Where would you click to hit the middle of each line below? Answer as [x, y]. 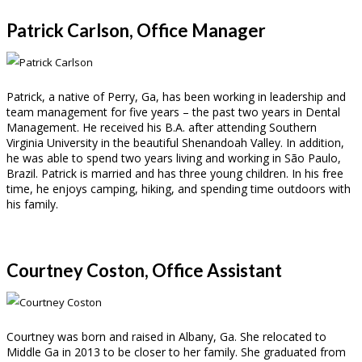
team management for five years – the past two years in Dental [173, 112]
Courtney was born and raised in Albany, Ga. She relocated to [166, 336]
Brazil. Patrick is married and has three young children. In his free [175, 173]
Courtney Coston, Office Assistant [144, 270]
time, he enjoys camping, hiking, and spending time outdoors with [179, 188]
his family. [32, 204]
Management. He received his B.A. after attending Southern [162, 127]
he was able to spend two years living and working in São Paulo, [174, 158]
